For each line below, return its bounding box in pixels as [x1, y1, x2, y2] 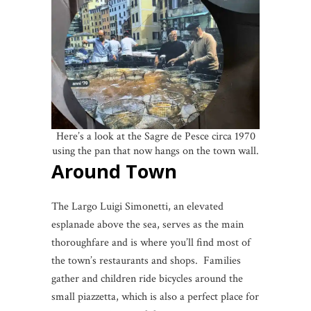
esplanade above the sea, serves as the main [51, 217, 244, 233]
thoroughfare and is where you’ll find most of [51, 235, 251, 251]
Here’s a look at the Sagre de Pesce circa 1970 [56, 129, 255, 144]
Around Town [51, 158, 177, 185]
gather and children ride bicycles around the [51, 271, 243, 287]
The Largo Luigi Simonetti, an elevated [51, 199, 224, 215]
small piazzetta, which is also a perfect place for [51, 289, 259, 305]
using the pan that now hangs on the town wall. [52, 144, 259, 159]
